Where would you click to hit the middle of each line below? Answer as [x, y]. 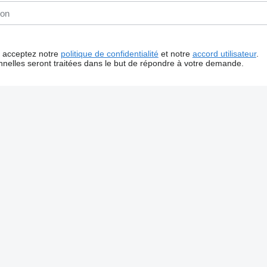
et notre [175, 54]
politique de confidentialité [109, 54]
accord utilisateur [224, 54]
